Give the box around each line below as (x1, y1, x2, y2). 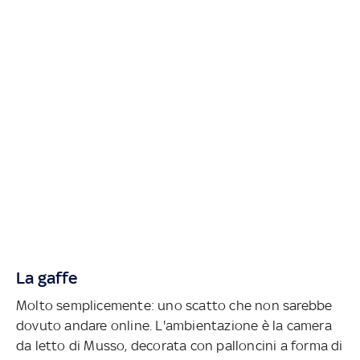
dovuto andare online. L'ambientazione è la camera (16, 317, 332, 333)
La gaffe (16, 267, 78, 288)
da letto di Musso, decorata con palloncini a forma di (16, 337, 343, 354)
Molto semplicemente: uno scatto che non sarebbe (16, 297, 333, 313)
